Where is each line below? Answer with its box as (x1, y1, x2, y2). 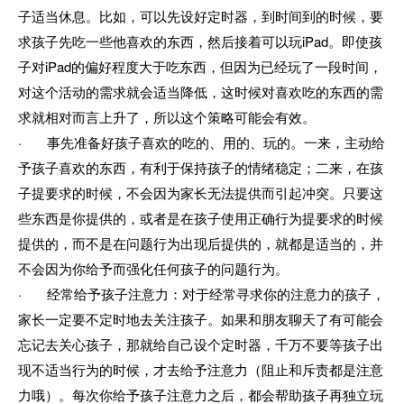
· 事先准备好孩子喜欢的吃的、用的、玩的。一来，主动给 (18, 132, 385, 151)
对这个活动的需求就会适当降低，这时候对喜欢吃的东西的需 (18, 81, 383, 101)
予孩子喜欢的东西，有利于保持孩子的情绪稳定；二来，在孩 (18, 157, 383, 177)
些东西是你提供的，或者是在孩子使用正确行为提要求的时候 (18, 207, 383, 227)
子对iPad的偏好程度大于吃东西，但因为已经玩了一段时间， (18, 56, 382, 76)
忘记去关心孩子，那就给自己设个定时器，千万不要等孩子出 (18, 334, 383, 353)
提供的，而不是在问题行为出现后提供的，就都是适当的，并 (18, 233, 383, 252)
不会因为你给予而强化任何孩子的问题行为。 (18, 258, 289, 278)
